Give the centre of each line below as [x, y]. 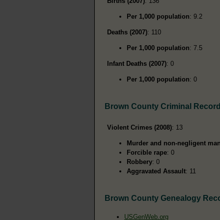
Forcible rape [147, 152]
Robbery [139, 162]
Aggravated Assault [156, 171]
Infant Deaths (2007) [137, 63]
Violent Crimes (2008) [139, 127]
